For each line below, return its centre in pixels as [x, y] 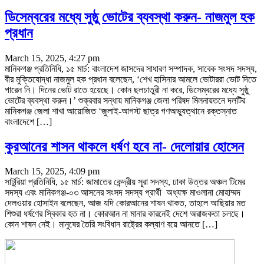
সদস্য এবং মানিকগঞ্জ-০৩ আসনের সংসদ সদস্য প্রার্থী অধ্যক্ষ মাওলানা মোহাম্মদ [123, 193]
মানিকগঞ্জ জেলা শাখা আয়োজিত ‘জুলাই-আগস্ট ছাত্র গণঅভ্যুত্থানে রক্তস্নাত [121, 111]
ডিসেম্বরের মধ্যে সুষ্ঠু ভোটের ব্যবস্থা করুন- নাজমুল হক [130, 17]
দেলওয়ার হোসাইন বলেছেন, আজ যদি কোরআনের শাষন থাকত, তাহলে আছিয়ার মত [125, 203]
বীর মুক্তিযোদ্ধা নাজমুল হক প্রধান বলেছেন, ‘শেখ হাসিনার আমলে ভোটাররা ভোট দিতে [131, 79]
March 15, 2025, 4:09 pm [52, 171]
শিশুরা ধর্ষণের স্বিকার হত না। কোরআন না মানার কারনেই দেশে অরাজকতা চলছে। [125, 214]
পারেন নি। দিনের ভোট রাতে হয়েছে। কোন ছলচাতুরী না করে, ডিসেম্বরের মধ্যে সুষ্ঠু [127, 90]
